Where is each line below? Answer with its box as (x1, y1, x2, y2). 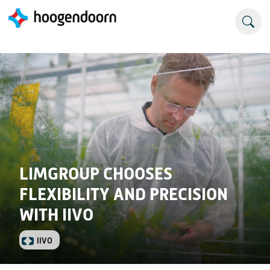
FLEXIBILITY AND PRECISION (19, 184, 228, 204)
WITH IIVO (19, 205, 93, 225)
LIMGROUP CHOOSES (19, 164, 172, 184)
